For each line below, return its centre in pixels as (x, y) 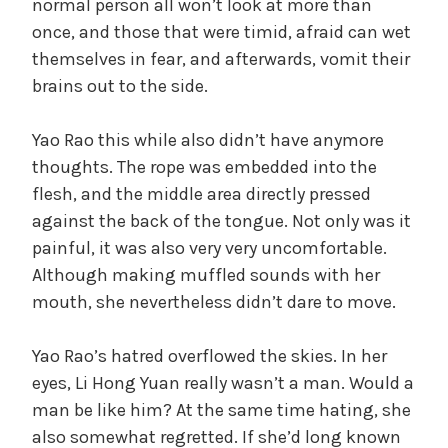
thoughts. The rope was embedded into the (204, 166)
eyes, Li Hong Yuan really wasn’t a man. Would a (223, 382)
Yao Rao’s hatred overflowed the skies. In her (209, 355)
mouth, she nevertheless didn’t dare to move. (214, 301)
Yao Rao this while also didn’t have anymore (208, 139)
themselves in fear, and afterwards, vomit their (221, 58)
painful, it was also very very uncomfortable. (209, 247)
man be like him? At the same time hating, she (221, 409)
